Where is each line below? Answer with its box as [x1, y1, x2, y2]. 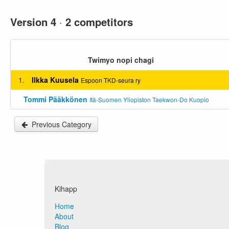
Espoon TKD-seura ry [81, 76, 141, 84]
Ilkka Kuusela [32, 75, 79, 85]
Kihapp [55, 184, 77, 194]
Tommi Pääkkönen [24, 94, 87, 104]
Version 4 [10, 14, 59, 29]
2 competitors [62, 14, 133, 29]
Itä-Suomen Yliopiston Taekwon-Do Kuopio [89, 95, 209, 104]
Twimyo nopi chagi [88, 55, 154, 65]
